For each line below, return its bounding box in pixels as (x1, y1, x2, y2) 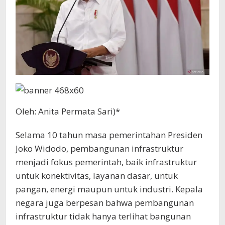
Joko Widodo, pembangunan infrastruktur (16, 142, 183, 154)
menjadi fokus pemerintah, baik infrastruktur (16, 156, 197, 168)
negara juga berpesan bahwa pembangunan (16, 196, 194, 208)
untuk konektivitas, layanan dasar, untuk (16, 169, 178, 181)
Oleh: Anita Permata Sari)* (16, 105, 120, 117)
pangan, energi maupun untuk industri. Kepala (16, 183, 203, 195)
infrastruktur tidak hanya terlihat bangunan (16, 210, 191, 222)
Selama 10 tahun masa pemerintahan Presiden (16, 129, 202, 141)
